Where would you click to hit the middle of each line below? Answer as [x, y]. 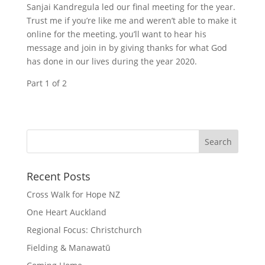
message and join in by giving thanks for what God [127, 48]
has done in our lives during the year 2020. [112, 61]
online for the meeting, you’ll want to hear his [116, 34]
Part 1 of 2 [46, 83]
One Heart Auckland [66, 212]
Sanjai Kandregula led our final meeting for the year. [131, 7]
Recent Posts [58, 176]
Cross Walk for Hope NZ [73, 194]
